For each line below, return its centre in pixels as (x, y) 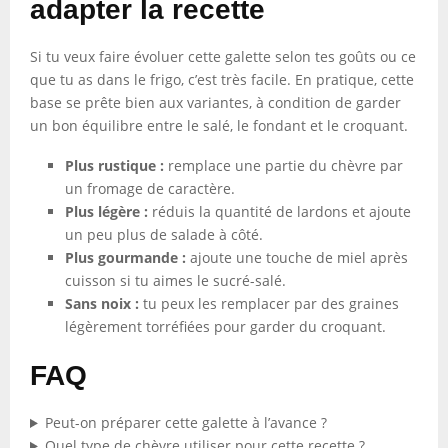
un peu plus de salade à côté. (164, 234)
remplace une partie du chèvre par (283, 165)
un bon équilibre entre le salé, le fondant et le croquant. (219, 125)
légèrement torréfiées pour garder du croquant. (225, 326)
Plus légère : (106, 211)
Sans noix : (102, 303)
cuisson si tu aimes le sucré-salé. (175, 280)
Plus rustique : (114, 165)
